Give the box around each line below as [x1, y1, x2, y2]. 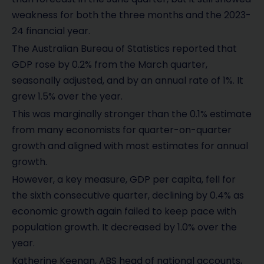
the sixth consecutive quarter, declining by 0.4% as [12, 189, 244, 203]
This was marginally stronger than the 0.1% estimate [12, 107, 252, 121]
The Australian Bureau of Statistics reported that [12, 41, 237, 55]
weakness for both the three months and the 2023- [12, 8, 251, 22]
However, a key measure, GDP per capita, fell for [12, 173, 236, 187]
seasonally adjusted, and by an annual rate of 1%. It [12, 73, 243, 87]
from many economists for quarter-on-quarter [12, 123, 232, 137]
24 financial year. [12, 24, 90, 38]
